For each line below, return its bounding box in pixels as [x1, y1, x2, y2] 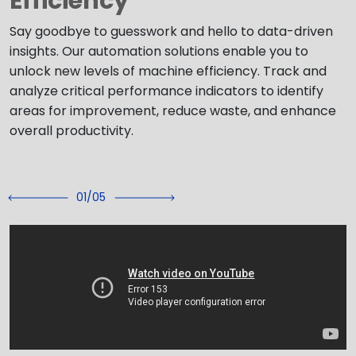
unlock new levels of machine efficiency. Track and [10, 62, 327, 80]
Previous [37, 196, 90, 215]
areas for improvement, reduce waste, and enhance [10, 102, 336, 120]
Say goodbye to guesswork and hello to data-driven [10, 22, 333, 41]
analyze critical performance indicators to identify [10, 82, 323, 100]
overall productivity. [10, 122, 133, 140]
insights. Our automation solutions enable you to [10, 42, 308, 60]
